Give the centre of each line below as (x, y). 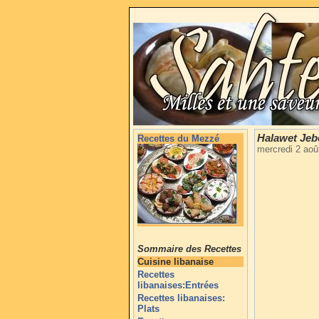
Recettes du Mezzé (178, 138)
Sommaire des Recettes (189, 249)
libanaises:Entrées (178, 285)
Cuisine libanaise (176, 262)
